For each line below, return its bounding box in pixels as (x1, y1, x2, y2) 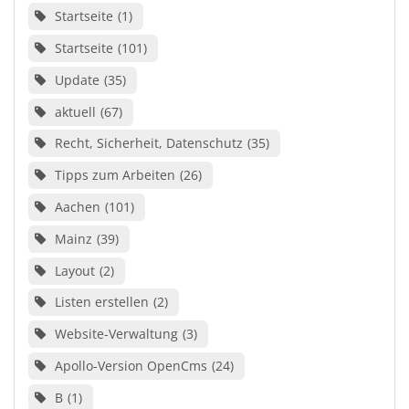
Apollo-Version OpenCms (54, 356, 207, 374)
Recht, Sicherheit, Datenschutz (54, 134, 243, 152)
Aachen (54, 198, 100, 215)
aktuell (54, 102, 96, 121)
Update (54, 70, 100, 89)
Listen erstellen (54, 293, 149, 311)
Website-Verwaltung (54, 325, 178, 343)
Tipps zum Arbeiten (54, 166, 175, 184)
